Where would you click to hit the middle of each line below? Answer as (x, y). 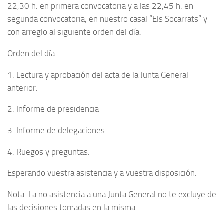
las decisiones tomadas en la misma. (72, 208)
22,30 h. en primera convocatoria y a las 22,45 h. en (100, 6)
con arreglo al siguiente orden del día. (74, 32)
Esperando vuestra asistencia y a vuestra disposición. (102, 173)
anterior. (23, 88)
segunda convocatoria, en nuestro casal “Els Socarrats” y (107, 19)
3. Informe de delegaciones (56, 131)
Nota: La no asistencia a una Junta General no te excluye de (112, 195)
